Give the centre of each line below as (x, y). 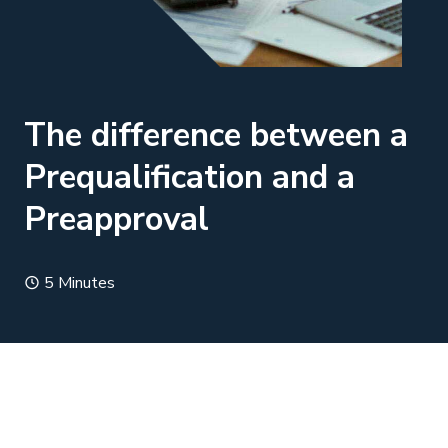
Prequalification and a (189, 177)
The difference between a (216, 135)
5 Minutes (77, 283)
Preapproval (116, 219)
